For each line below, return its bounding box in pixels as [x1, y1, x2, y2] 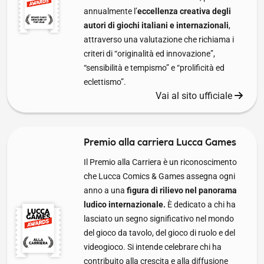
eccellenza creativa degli [137, 6, 231, 16]
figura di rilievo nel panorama [127, 185, 237, 195]
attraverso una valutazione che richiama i [84, 34, 234, 44]
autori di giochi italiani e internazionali [84, 20, 229, 30]
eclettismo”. [84, 77, 126, 87]
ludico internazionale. [84, 199, 166, 209]
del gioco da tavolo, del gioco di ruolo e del [84, 227, 235, 237]
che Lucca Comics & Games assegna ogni [84, 171, 235, 181]
